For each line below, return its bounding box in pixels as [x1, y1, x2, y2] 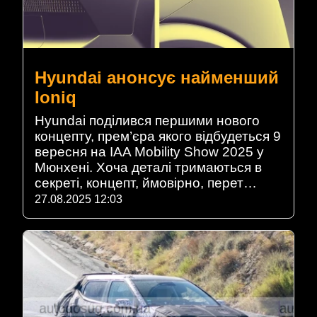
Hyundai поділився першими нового [35, 113, 260, 128]
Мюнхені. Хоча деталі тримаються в [35, 159, 262, 175]
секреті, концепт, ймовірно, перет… [35, 175, 257, 190]
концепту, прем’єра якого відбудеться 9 [35, 128, 281, 144]
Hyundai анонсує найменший [35, 67, 279, 87]
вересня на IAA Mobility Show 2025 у [35, 144, 264, 159]
